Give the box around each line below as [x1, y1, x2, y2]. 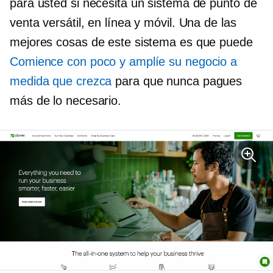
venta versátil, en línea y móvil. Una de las [10, 15, 236, 29]
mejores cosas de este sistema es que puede [10, 35, 253, 49]
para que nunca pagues [112, 74, 243, 88]
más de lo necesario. [10, 93, 121, 107]
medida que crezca [10, 74, 112, 88]
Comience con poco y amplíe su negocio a [10, 54, 238, 68]
